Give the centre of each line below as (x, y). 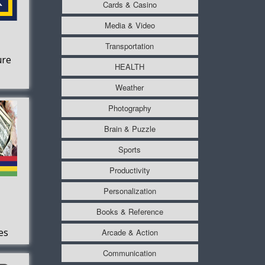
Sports (130, 149)
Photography (130, 108)
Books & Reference (130, 211)
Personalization (130, 190)
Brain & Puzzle (130, 128)
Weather (130, 87)
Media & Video (130, 25)
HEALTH (130, 66)
